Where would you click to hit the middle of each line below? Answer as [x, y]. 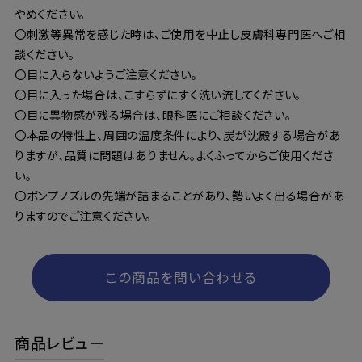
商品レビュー [59, 342]
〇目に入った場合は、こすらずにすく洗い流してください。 [158, 94]
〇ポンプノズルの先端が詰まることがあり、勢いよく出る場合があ [179, 195]
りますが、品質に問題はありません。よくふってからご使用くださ [174, 154]
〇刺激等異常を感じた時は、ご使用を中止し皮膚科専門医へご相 [180, 33]
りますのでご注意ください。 [83, 215]
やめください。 [50, 13]
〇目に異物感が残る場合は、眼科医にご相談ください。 [153, 114]
